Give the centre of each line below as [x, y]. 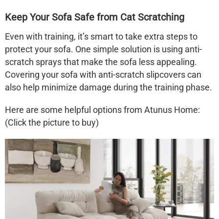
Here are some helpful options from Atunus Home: [102, 110]
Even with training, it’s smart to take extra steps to [101, 36]
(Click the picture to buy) [52, 122]
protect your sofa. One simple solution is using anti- [103, 49]
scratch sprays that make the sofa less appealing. [101, 62]
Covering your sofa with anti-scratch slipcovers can [103, 75]
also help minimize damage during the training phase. [109, 87]
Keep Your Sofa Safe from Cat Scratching [95, 17]
